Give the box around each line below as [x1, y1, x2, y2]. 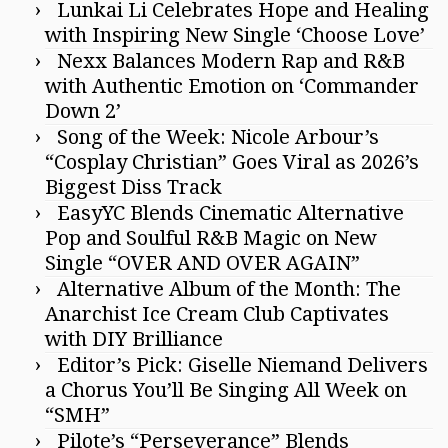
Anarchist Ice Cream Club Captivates [45, 301, 389, 326]
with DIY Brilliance [45, 326, 223, 351]
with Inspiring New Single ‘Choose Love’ [45, 22, 425, 47]
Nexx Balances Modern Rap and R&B [57, 48, 405, 73]
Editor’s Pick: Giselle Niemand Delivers [57, 352, 428, 377]
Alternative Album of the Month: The [57, 276, 401, 301]
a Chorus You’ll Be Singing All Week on [45, 377, 407, 402]
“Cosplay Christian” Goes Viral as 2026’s [45, 149, 419, 174]
